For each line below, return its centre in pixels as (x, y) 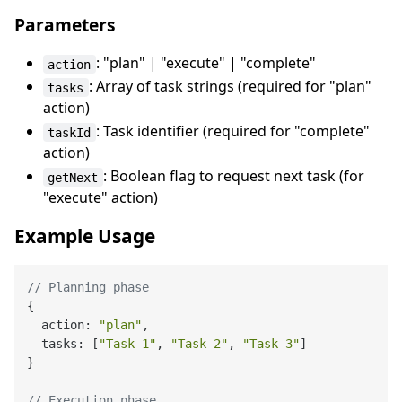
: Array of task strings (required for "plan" (232, 87)
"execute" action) (100, 198)
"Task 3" (271, 343)
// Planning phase (88, 287)
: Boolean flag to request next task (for (235, 176)
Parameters (65, 25)
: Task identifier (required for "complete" (234, 131)
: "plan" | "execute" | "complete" (205, 63)
